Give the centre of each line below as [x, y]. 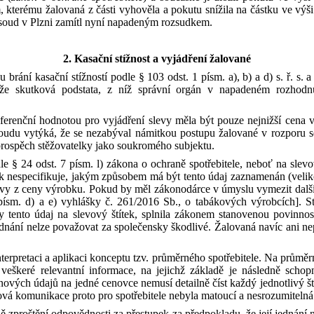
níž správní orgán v [166, 89]
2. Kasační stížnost [108, 59]
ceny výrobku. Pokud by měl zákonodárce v [120, 189]
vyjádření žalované [206, 59]
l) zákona [119, 164]
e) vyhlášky [74, 202]
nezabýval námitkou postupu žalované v [177, 133]
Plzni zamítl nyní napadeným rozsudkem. [121, 22]
